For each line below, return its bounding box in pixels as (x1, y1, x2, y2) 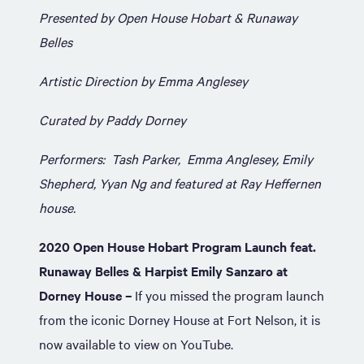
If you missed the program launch (135, 286, 324, 304)
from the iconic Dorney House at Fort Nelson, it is (39, 310, 320, 328)
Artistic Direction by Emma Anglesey (39, 71, 248, 89)
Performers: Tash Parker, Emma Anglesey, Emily (39, 149, 313, 167)
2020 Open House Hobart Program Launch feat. (39, 237, 316, 255)
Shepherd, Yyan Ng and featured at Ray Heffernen (39, 174, 321, 192)
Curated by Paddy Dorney (39, 110, 186, 128)
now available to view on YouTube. (39, 335, 233, 353)
